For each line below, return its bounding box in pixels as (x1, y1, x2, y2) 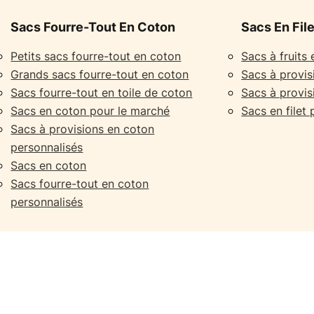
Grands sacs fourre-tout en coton (11, 67, 189, 81)
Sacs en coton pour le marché (11, 104, 170, 118)
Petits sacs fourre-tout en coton (11, 49, 182, 63)
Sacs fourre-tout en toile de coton (11, 86, 193, 100)
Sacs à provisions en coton (11, 122, 155, 136)
